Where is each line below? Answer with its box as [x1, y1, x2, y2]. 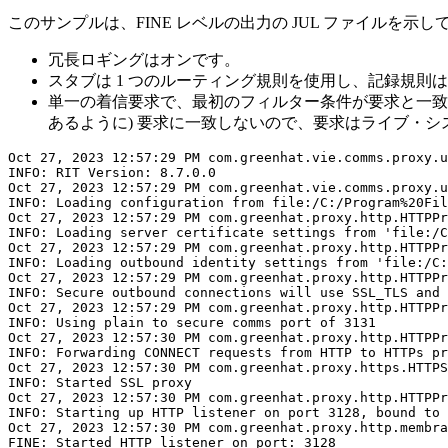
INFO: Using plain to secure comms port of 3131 [8, 315, 376, 331]
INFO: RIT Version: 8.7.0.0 [8, 165, 216, 181]
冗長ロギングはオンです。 [48, 51, 240, 69]
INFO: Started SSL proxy [8, 375, 192, 391]
